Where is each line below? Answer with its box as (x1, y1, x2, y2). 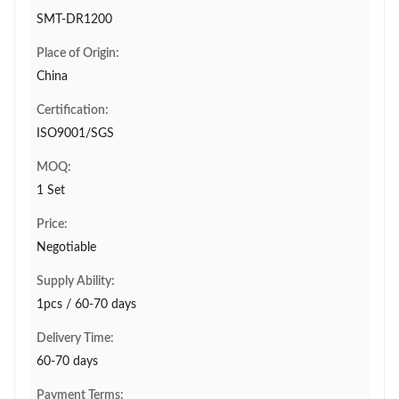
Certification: (37, 104, 109, 117)
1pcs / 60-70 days (37, 298, 136, 311)
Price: (37, 218, 68, 231)
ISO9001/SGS (37, 127, 114, 140)
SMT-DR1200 (37, 13, 112, 26)
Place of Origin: (37, 47, 119, 60)
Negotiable (37, 241, 96, 254)
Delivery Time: (37, 332, 114, 345)
